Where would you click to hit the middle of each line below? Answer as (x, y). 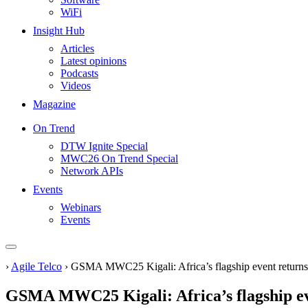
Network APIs (92, 171)
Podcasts (79, 73)
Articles (77, 48)
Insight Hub (59, 31)
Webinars (81, 207)
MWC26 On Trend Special (119, 158)
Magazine (54, 104)
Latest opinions (93, 61)
